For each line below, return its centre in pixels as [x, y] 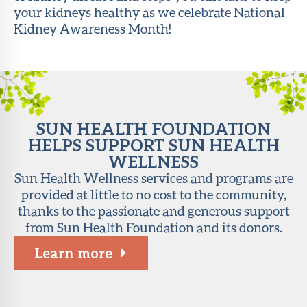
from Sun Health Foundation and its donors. [153, 227]
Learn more [73, 253]
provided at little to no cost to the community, [153, 194]
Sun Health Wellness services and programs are [153, 177]
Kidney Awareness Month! [93, 28]
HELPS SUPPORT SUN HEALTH [153, 145]
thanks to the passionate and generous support [153, 210]
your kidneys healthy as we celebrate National [149, 12]
